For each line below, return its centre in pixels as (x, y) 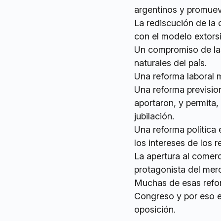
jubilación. (154, 116)
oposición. (155, 209)
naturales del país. (170, 63)
